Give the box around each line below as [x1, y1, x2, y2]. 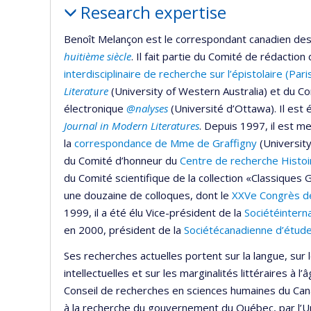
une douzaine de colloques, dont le [64, 187, 232, 202]
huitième [64, 49, 104, 63]
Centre [180, 153, 212, 167]
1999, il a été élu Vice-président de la [64, 205, 244, 219]
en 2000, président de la [64, 222, 184, 237]
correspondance [74, 135, 152, 150]
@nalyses [126, 101, 168, 115]
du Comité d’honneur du [64, 153, 180, 167]
